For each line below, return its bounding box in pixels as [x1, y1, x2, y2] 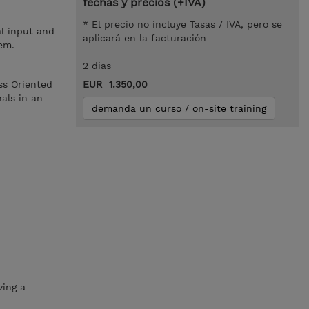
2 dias [82, 60, 111, 71]
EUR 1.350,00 [82, 79, 148, 90]
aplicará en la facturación [82, 32, 206, 43]
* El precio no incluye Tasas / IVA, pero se [82, 19, 282, 30]
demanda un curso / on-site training [91, 103, 266, 114]
